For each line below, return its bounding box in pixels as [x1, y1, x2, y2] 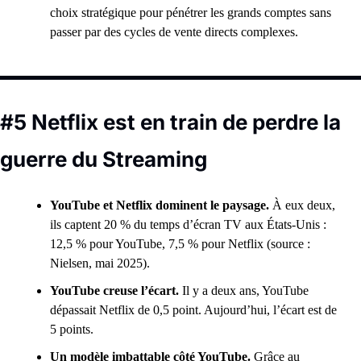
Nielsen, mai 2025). [50, 256, 150, 270]
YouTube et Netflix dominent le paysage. [50, 198, 272, 212]
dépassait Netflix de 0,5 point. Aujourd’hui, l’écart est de [50, 303, 337, 317]
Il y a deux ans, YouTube [182, 284, 309, 297]
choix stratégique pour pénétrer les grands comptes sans [50, 6, 331, 19]
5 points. [50, 322, 97, 336]
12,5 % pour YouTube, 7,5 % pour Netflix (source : [50, 237, 310, 251]
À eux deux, [272, 198, 335, 212]
